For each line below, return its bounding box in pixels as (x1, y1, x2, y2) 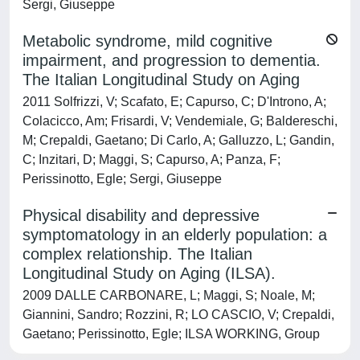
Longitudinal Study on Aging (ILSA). (22, 264, 276, 282)
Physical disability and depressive (22, 207, 260, 224)
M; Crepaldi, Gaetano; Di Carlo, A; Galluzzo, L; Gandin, (22, 133, 334, 147)
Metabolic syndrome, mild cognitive (22, 32, 272, 50)
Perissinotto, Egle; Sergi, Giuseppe (22, 172, 222, 186)
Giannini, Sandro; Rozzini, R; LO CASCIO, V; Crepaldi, (22, 308, 334, 321)
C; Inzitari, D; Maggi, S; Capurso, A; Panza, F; (22, 153, 280, 166)
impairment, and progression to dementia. (22, 51, 321, 69)
